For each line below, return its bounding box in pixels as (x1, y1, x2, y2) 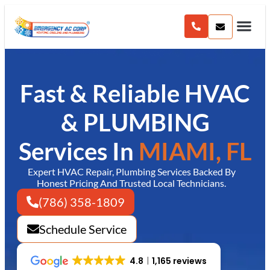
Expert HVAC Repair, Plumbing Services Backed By (27, 166, 236, 177)
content (5, 5, 44, 17)
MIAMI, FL (138, 137, 252, 166)
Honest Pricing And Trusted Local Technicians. (37, 177, 226, 189)
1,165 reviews (151, 255, 207, 267)
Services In (18, 137, 139, 166)
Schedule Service (39, 222, 127, 236)
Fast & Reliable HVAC (20, 79, 250, 108)
